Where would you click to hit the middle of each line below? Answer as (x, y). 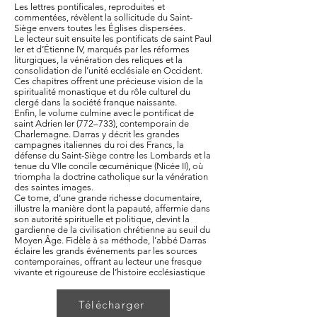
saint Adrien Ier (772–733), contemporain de (102, 123)
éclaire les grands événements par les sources (106, 251)
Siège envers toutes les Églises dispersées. (100, 28)
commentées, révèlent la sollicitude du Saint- (103, 17)
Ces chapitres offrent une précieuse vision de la (109, 81)
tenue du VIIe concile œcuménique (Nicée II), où (109, 166)
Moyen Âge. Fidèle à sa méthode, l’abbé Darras (110, 240)
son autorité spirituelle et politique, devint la (102, 219)
